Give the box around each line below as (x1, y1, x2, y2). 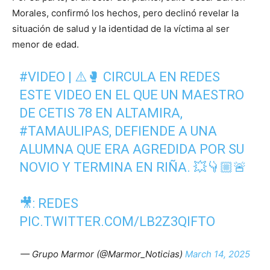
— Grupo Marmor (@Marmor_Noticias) (20, 248, 185, 260)
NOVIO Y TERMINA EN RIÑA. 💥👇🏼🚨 (19, 159, 247, 175)
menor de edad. (12, 38, 79, 50)
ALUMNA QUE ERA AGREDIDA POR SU (19, 141, 245, 157)
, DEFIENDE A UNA (109, 123, 218, 139)
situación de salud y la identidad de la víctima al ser (12, 22, 230, 34)
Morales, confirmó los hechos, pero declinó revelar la (12, 7, 239, 19)
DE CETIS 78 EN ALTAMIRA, (19, 105, 183, 121)
